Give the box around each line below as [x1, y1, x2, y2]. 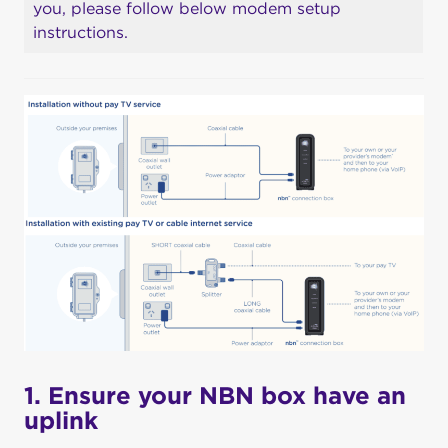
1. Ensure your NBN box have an [24, 381, 406, 410]
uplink [24, 406, 98, 435]
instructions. [33, 23, 128, 42]
